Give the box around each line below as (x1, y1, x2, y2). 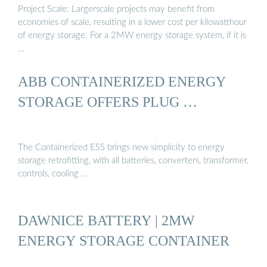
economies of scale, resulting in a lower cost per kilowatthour (18, 17, 247, 27)
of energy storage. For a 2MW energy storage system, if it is (18, 30, 246, 40)
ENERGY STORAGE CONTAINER (18, 232, 229, 249)
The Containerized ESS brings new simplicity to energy (18, 143, 225, 153)
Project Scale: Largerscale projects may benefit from (18, 4, 215, 14)
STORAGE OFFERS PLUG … (18, 93, 197, 110)
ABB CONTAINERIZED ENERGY (18, 73, 226, 89)
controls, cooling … (18, 169, 88, 179)
